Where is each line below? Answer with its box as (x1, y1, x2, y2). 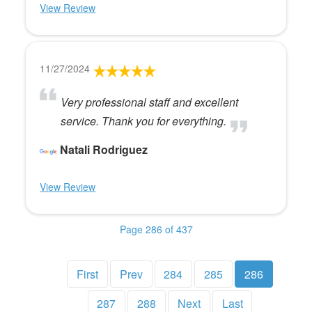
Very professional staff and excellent (61, 94, 239, 111)
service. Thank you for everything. (61, 113, 227, 130)
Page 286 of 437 (119, 222, 193, 237)
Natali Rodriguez (60, 141, 148, 158)
